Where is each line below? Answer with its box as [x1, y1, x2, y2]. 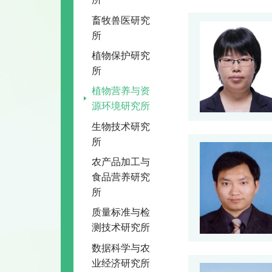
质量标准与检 [92, 206, 151, 218]
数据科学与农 [92, 242, 151, 253]
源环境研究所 [92, 100, 151, 112]
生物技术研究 [92, 120, 151, 132]
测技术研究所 [92, 222, 151, 233]
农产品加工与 [92, 156, 151, 168]
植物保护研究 [92, 49, 151, 61]
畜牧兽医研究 [92, 14, 151, 25]
